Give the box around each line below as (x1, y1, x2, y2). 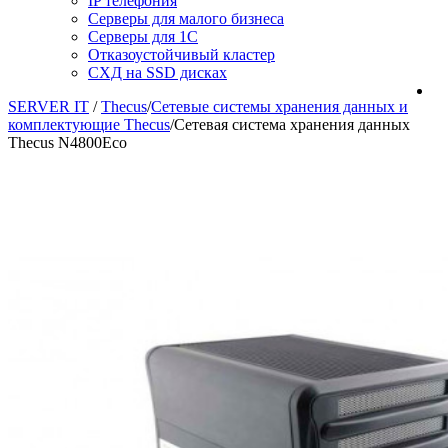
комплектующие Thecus (8, 115, 170, 133)
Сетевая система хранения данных (174, 115, 410, 133)
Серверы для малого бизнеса (88, 9, 284, 27)
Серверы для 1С (88, 27, 198, 45)
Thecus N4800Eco (8, 133, 127, 151)
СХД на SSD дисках (88, 63, 227, 81)
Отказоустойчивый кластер (88, 45, 275, 63)
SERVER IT (8, 97, 89, 115)
